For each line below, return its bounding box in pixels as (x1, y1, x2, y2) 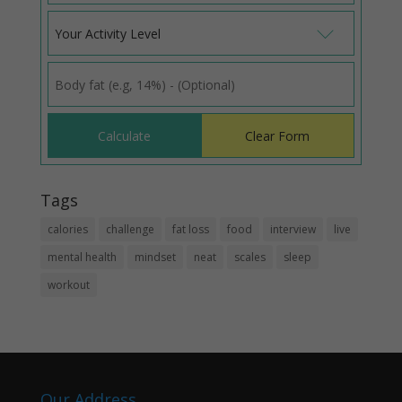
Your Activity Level (54, 24, 161, 42)
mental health (47, 249, 117, 266)
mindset (134, 249, 176, 266)
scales (233, 249, 266, 266)
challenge (105, 222, 154, 238)
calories (47, 222, 88, 238)
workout (47, 277, 90, 293)
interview (269, 222, 316, 238)
